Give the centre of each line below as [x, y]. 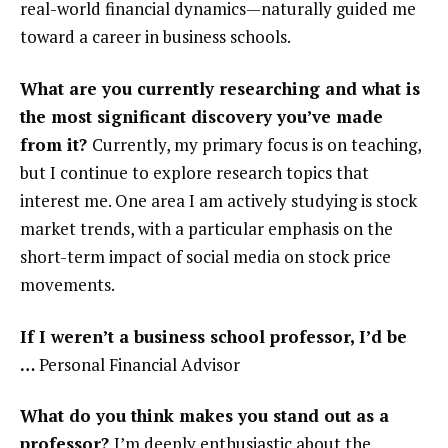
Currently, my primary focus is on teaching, [256, 144]
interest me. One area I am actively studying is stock [218, 200]
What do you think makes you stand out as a [204, 416]
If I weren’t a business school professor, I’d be [213, 336]
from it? [56, 144]
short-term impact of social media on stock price [205, 256]
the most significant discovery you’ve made [201, 116]
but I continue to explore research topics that [194, 172]
